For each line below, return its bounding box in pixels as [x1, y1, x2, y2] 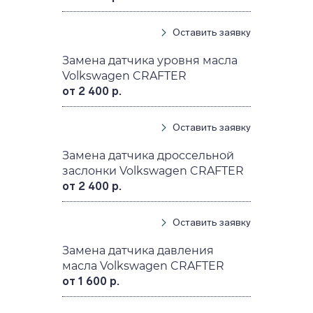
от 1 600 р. [62, 274, 120, 288]
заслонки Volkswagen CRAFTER [62, 163, 245, 177]
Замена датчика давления [62, 243, 214, 257]
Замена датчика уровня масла [62, 53, 238, 67]
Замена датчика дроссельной [62, 148, 235, 162]
